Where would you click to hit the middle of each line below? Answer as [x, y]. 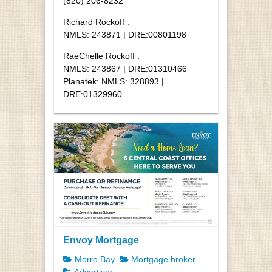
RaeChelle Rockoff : [101, 56]
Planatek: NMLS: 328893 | [114, 81]
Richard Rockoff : [96, 22]
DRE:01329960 [93, 94]
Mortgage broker [162, 260]
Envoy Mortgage [101, 240]
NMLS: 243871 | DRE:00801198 [125, 34]
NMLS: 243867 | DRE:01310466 [125, 68]
